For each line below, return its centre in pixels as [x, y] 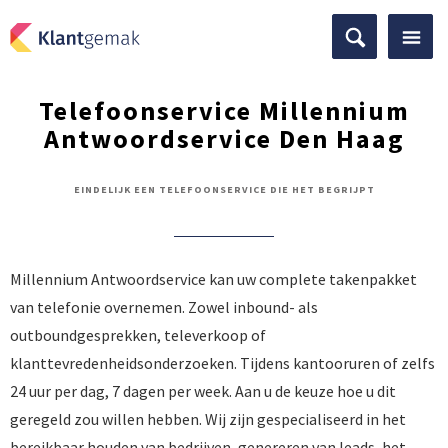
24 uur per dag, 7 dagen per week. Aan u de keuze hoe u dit [203, 391]
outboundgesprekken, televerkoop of [138, 335]
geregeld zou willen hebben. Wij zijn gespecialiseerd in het [208, 419]
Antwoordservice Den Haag [224, 138]
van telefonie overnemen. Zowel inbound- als [164, 307]
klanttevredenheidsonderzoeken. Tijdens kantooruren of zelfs [222, 363]
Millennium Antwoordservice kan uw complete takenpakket [213, 279]
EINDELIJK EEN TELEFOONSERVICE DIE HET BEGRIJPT [224, 189]
